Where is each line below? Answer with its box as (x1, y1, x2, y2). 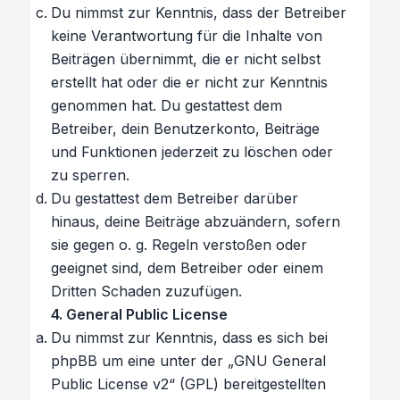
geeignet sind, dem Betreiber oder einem (51, 259, 323, 277)
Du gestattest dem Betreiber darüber (51, 189, 298, 207)
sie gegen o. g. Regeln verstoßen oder (51, 236, 307, 254)
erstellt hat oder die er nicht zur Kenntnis (51, 73, 328, 91)
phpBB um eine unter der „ (51, 352, 234, 370)
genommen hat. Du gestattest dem (51, 96, 282, 114)
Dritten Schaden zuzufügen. (51, 282, 242, 300)
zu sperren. (51, 166, 129, 184)
